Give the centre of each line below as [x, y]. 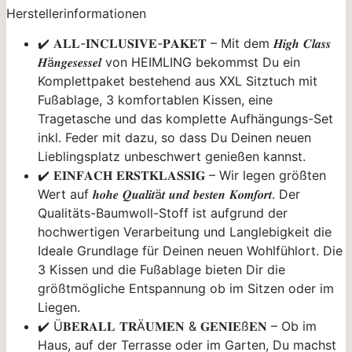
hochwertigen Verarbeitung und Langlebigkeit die [185, 231]
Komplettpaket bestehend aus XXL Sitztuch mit [178, 81]
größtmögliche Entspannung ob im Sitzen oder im [186, 288]
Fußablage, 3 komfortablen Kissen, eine [155, 99]
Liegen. [59, 307]
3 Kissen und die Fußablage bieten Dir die [161, 269]
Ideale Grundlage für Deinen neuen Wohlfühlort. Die [190, 250]
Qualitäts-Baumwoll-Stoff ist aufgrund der [163, 213]
